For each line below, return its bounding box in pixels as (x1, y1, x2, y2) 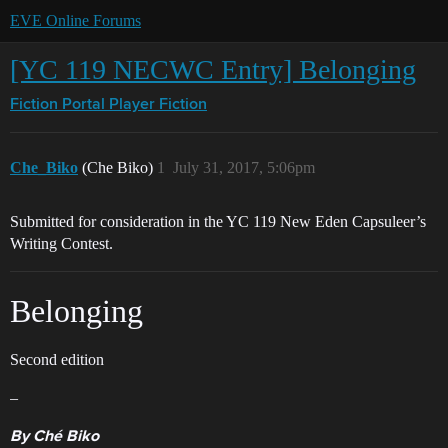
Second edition (10, 351, 104, 368)
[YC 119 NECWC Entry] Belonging (10, 54, 416, 85)
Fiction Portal (10, 97, 105, 113)
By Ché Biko (10, 429, 99, 445)
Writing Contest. (10, 235, 113, 252)
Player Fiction (109, 97, 207, 113)
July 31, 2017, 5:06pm (173, 159, 315, 176)
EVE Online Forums (10, 12, 141, 29)
